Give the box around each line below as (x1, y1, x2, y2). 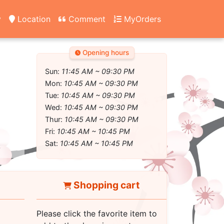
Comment (66, 13, 105, 24)
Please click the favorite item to (36, 208, 157, 218)
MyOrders (121, 13, 161, 24)
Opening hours (80, 48, 129, 57)
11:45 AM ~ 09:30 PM (61, 67, 134, 75)
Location (15, 13, 50, 24)
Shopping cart (71, 179, 139, 191)
